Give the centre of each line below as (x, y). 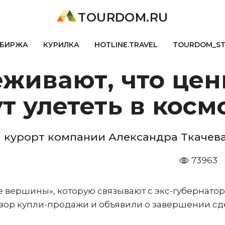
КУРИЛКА (61, 45)
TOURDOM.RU (123, 17)
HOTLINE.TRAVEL (126, 45)
